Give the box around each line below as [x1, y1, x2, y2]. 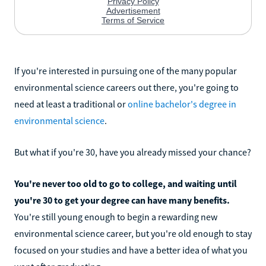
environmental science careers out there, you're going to [14, 81, 239, 93]
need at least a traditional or [14, 97, 128, 110]
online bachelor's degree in [128, 97, 236, 110]
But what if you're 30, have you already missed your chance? [14, 145, 251, 158]
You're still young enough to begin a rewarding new [14, 210, 217, 223]
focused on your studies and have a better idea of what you [14, 243, 248, 256]
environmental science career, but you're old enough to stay [14, 227, 252, 239]
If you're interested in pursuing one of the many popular [14, 64, 237, 77]
